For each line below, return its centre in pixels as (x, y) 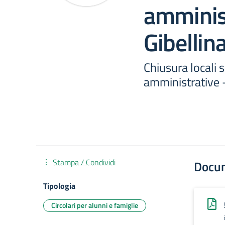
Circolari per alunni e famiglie (95, 205)
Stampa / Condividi (84, 162)
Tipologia (59, 186)
